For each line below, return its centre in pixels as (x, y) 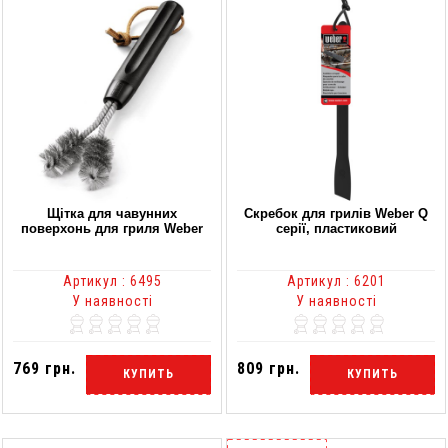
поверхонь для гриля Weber (112, 228)
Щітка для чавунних (112, 213)
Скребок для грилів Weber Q (336, 213)
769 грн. (44, 368)
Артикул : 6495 (112, 280)
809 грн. (268, 368)
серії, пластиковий (336, 228)
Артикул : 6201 (336, 280)
